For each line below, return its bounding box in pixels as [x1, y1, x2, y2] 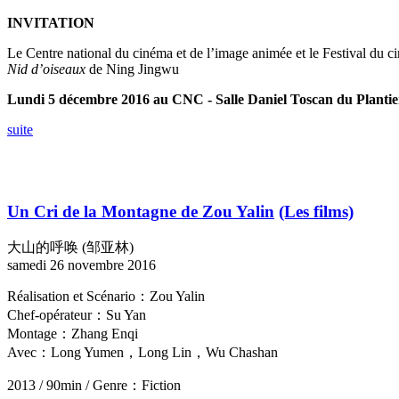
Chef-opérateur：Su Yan [7, 307, 146, 323]
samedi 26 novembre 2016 [7, 257, 156, 273]
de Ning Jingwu [85, 61, 179, 77]
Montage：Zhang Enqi [7, 326, 138, 342]
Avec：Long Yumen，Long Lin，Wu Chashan [7, 345, 278, 361]
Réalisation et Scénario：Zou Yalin [7, 289, 205, 305]
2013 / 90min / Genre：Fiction [7, 378, 181, 394]
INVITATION [7, 14, 94, 30]
